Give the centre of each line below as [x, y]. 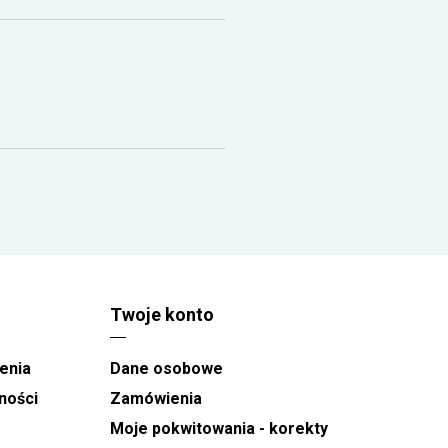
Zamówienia [155, 398]
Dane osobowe [166, 368]
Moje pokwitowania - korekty [218, 428]
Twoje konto [161, 314]
